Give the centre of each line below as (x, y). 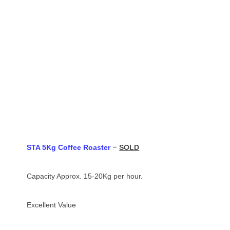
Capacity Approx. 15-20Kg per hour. (85, 176)
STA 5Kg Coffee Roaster (69, 147)
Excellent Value (52, 205)
